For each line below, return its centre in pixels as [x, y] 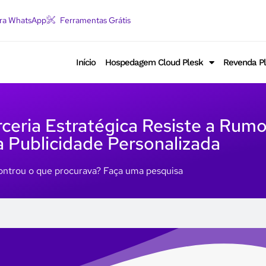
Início [85, 62]
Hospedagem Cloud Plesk [154, 62]
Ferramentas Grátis [95, 20]
